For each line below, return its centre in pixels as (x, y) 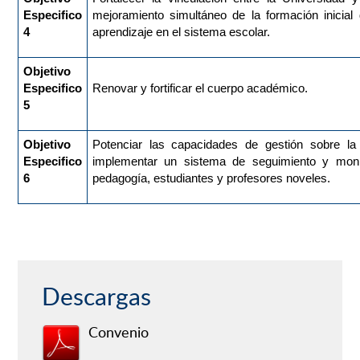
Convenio (118, 332)
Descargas (96, 297)
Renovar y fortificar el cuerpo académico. (200, 88)
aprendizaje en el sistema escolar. (181, 32)
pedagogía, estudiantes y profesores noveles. (211, 178)
